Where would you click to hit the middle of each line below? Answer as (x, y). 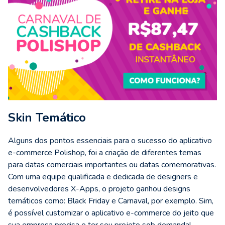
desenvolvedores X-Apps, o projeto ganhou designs (99, 189)
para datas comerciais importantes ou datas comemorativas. (112, 164)
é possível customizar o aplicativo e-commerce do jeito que (111, 213)
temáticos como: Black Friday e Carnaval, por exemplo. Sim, (111, 201)
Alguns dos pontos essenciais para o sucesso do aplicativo (110, 140)
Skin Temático (47, 117)
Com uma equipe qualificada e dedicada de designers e (103, 177)
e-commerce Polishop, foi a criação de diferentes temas (105, 152)
